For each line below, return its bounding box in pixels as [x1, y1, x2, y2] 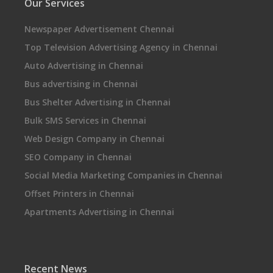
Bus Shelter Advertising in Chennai [24, 96, 171, 108]
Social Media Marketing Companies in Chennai [24, 169, 222, 181]
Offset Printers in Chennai [24, 188, 134, 199]
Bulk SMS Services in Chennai [24, 115, 146, 126]
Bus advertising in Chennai [24, 78, 138, 90]
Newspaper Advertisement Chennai [24, 23, 174, 35]
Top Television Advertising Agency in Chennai [24, 41, 218, 53]
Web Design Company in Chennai [24, 133, 165, 144]
